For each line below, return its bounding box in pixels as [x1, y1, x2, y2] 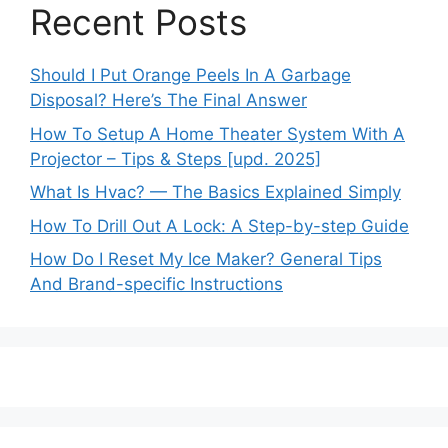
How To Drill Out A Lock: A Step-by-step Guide [30, 215, 409, 236]
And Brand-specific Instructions [30, 274, 283, 294]
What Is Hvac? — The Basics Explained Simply [30, 182, 401, 202]
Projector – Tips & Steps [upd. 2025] [30, 148, 321, 169]
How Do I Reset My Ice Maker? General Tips [30, 249, 382, 269]
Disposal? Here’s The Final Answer [30, 90, 307, 110]
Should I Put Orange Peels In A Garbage [30, 65, 351, 85]
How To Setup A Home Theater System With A [30, 123, 405, 144]
